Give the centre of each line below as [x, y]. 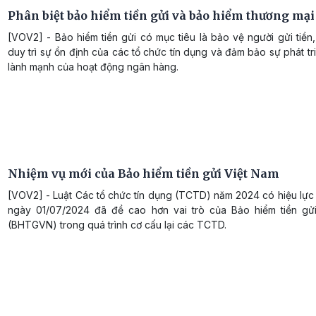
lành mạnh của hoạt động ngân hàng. [93, 66]
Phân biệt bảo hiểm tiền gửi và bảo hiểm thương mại [161, 15]
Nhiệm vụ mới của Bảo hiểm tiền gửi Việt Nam [144, 173]
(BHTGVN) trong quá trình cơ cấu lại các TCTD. [117, 224]
